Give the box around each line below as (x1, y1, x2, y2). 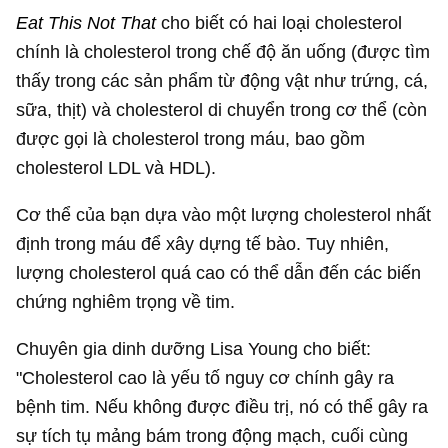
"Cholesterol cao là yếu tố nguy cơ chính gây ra (16, 367, 395, 389)
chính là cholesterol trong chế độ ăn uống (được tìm (16, 40, 431, 62)
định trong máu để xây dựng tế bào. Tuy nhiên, (16, 232, 390, 254)
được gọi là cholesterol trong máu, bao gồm (16, 127, 366, 149)
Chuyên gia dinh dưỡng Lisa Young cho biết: (16, 338, 372, 360)
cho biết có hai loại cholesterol (161, 11, 403, 33)
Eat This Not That (16, 11, 162, 33)
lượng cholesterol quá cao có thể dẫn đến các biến (16, 261, 422, 283)
